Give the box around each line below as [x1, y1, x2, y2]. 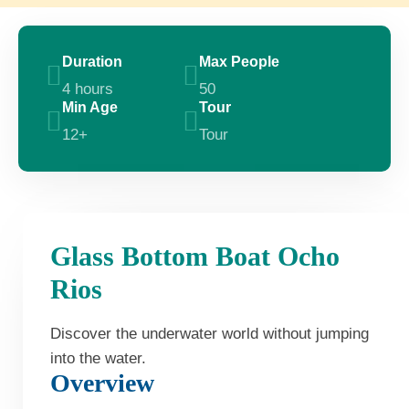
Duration [62, 54, 122, 70]
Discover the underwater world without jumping [50, 325, 369, 343]
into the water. [50, 350, 146, 368]
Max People [199, 54, 279, 70]
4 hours [62, 80, 113, 99]
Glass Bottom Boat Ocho [50, 241, 340, 272]
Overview [50, 369, 154, 398]
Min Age [62, 100, 118, 116]
